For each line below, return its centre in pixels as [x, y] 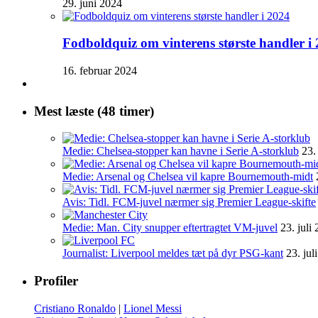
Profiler [56, 281]
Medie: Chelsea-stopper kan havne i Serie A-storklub [181, 151]
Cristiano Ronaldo [75, 308]
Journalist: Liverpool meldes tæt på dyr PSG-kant [173, 253]
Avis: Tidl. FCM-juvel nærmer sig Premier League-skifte [189, 202]
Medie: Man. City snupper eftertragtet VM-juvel [170, 228]
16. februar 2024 [100, 71]
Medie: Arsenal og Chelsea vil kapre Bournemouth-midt [188, 177]
